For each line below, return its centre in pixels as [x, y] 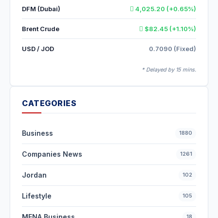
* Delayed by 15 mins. [169, 70]
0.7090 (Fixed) [173, 49]
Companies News [52, 154]
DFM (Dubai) [41, 9]
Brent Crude [41, 29]
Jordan [34, 175]
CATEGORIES [49, 103]
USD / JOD [38, 49]
